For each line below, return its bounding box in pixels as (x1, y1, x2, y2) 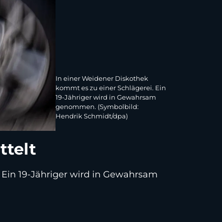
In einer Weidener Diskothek (55, 74, 148, 83)
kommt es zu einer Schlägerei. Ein (55, 84, 166, 92)
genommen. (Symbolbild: (55, 103, 139, 111)
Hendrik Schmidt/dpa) (55, 112, 128, 120)
